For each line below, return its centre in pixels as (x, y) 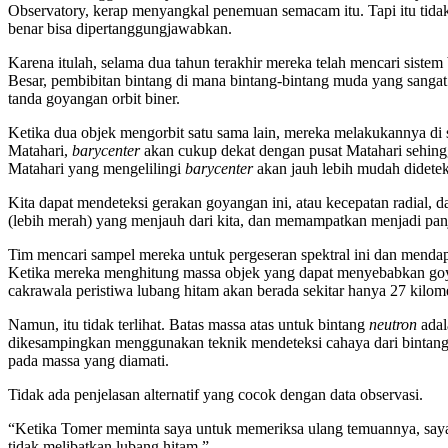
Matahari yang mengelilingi (96, 169)
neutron (393, 325)
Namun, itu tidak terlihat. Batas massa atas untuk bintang (188, 325)
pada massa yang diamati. (88, 361)
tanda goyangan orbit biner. (94, 99)
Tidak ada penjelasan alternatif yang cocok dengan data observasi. (215, 395)
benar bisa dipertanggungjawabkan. (120, 29)
